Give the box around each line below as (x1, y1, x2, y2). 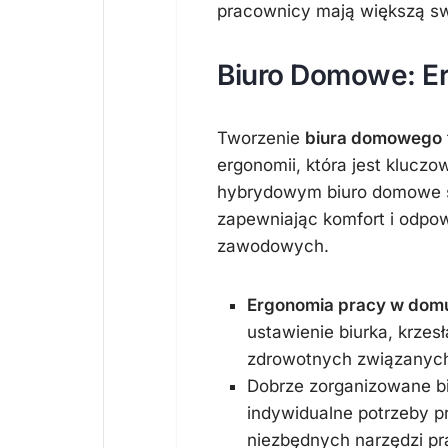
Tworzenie (217, 128, 305, 148)
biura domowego (305, 128, 442, 148)
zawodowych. (217, 236, 329, 256)
